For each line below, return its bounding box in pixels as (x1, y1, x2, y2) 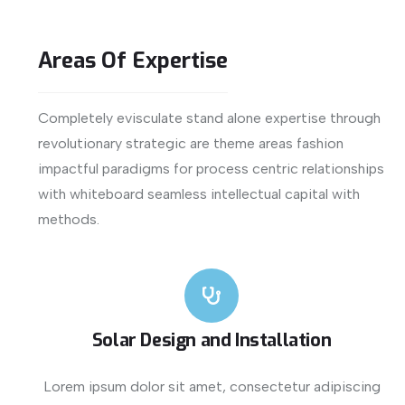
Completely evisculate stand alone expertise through (38, 108, 381, 127)
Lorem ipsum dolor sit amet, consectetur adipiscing (42, 377, 381, 395)
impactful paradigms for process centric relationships (38, 159, 384, 177)
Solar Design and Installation (91, 327, 332, 353)
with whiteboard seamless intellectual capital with (38, 184, 360, 202)
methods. (38, 210, 99, 228)
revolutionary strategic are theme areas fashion (38, 134, 344, 152)
